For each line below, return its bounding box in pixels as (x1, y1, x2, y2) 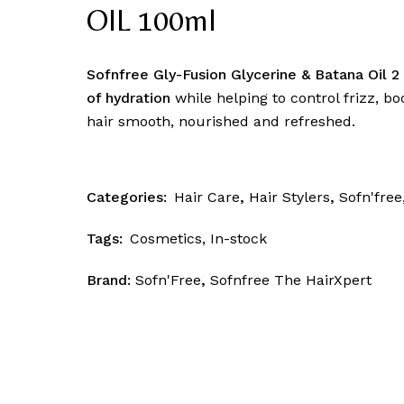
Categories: (86, 188, 167, 207)
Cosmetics (129, 230, 202, 248)
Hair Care (173, 188, 240, 207)
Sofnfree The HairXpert (209, 271, 372, 289)
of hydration (86, 89, 170, 107)
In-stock (209, 230, 267, 248)
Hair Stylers (248, 188, 330, 207)
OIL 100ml (86, 3, 216, 39)
